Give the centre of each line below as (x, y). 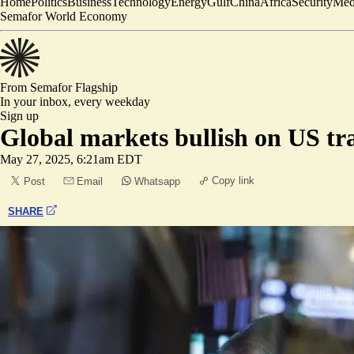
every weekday (112, 102)
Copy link (233, 181)
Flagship (96, 87)
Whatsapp (157, 181)
